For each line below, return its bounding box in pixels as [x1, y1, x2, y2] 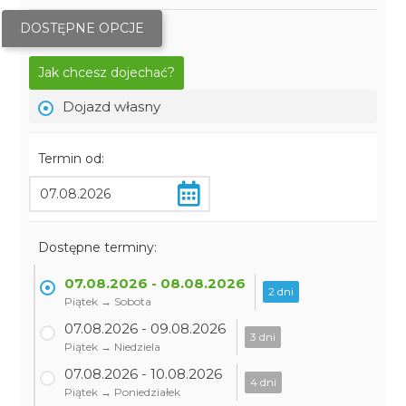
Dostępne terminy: [38, 239, 158, 256]
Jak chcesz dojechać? [38, 64, 176, 81]
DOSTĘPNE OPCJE [20, 20, 145, 36]
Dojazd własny [63, 98, 161, 115]
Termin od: [38, 150, 105, 167]
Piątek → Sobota [64, 295, 152, 308]
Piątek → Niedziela [64, 340, 161, 353]
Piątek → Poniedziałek [64, 385, 181, 399]
